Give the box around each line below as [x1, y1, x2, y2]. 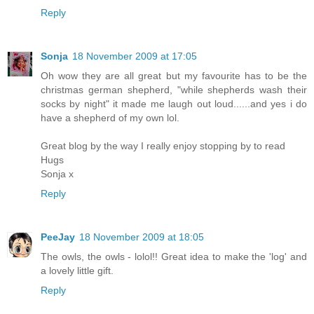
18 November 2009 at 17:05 [72, 50, 197, 62]
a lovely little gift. [41, 264, 114, 276]
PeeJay [41, 231, 75, 243]
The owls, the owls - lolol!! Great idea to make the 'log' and [41, 250, 307, 262]
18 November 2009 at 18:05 [79, 231, 204, 243]
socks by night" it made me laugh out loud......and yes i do [41, 97, 307, 109]
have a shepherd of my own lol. [41, 111, 179, 123]
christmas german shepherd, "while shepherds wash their [41, 83, 307, 95]
